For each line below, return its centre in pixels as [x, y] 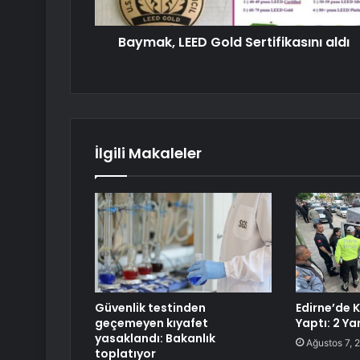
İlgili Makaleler [148, 153]
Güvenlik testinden [150, 308]
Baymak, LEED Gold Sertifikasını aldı [233, 43]
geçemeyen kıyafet [151, 323]
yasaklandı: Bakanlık [155, 339]
